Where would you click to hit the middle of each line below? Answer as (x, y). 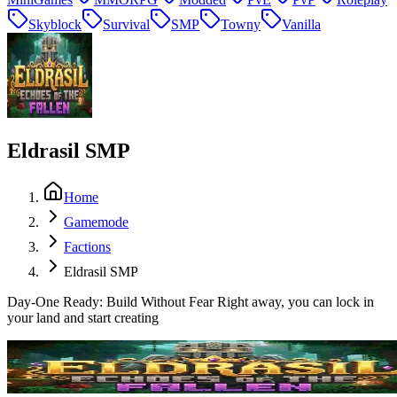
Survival (126, 24)
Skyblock (55, 24)
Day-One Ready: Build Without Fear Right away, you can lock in (191, 301)
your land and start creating (83, 317)
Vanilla (301, 24)
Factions (87, 246)
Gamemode (96, 222)
